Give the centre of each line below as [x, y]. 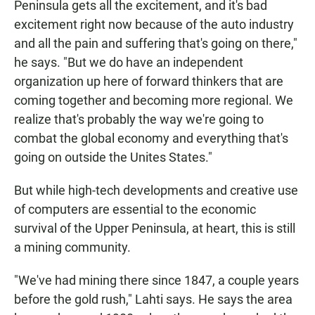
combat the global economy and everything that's [151, 138]
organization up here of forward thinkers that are [149, 81]
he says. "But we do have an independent [129, 62]
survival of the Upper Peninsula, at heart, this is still [155, 228]
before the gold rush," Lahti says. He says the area [153, 299]
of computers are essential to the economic [135, 209]
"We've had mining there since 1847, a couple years [156, 280]
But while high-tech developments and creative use [156, 190]
